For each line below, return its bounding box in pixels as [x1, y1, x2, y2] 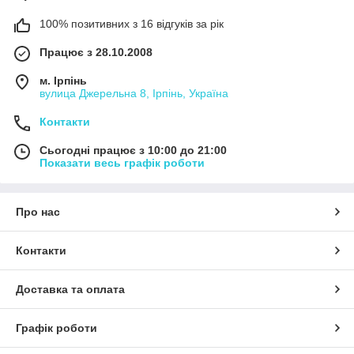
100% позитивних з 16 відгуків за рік [40, 17, 224, 31]
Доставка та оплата [16, 283, 125, 296]
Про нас [16, 205, 60, 219]
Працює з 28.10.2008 [40, 46, 153, 59]
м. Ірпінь [40, 74, 87, 88]
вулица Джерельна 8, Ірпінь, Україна [40, 87, 228, 100]
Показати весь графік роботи [40, 156, 205, 170]
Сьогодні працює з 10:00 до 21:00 [40, 144, 227, 157]
